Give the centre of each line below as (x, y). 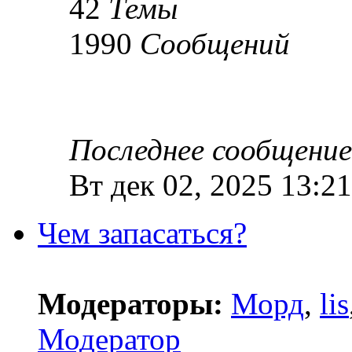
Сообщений (215, 44)
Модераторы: (130, 304)
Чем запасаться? (142, 233)
